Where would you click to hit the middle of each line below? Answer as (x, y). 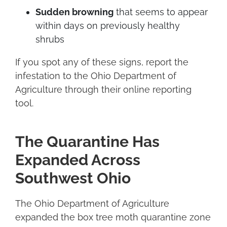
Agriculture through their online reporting (103, 89)
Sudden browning (74, 12)
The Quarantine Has (87, 141)
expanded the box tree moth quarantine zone (113, 217)
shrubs (51, 39)
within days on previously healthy (108, 25)
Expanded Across (78, 160)
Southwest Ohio (75, 178)
